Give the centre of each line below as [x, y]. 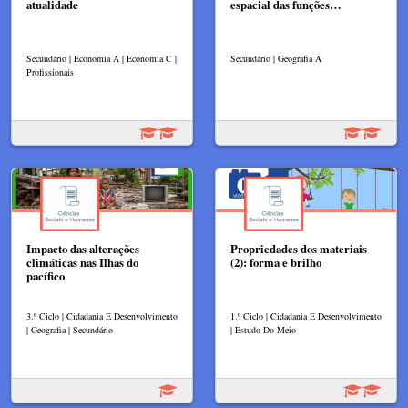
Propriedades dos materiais [299, 249]
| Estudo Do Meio [263, 329]
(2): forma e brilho [276, 263]
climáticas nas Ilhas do [82, 263]
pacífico [46, 276]
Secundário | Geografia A [276, 59]
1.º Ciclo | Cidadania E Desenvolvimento [306, 316]
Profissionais [50, 72]
